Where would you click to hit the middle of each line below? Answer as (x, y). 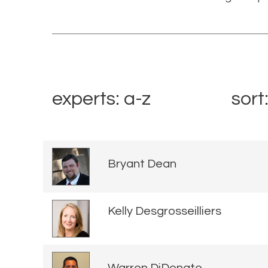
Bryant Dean (142, 164)
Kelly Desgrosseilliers (165, 211)
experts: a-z (101, 99)
